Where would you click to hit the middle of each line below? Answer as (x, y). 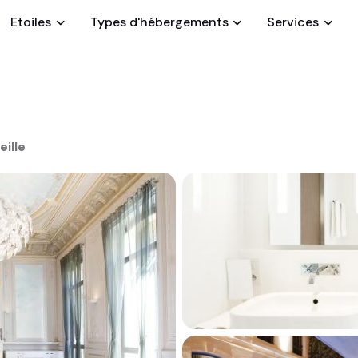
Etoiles (31, 22)
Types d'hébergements (159, 22)
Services (293, 22)
